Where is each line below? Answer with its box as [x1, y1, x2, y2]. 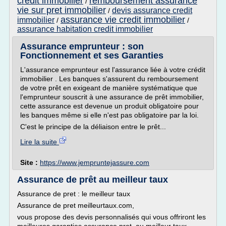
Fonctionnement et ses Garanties [20, 50, 163, 61]
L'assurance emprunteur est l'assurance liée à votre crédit [20, 66, 205, 74]
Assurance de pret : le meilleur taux [17, 190, 130, 198]
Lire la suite [20, 138, 59, 146]
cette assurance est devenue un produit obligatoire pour [20, 102, 199, 110]
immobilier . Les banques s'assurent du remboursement [20, 75, 198, 83]
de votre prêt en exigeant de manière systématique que [20, 84, 197, 92]
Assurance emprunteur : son [20, 41, 144, 51]
